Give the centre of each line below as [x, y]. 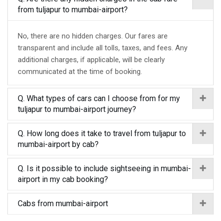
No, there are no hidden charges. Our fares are [93, 36]
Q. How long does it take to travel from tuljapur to [102, 133]
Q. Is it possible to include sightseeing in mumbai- [104, 168]
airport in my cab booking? [63, 179]
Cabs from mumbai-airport [63, 203]
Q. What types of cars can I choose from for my [99, 98]
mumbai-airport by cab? [58, 144]
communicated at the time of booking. [80, 72]
